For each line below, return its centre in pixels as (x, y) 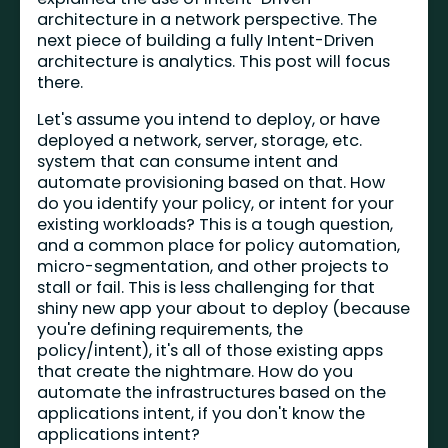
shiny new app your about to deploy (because (224, 308)
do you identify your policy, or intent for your (216, 203)
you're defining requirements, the (170, 329)
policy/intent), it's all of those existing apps (210, 350)
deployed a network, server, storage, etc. (200, 140)
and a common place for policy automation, (219, 245)
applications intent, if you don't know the (201, 413)
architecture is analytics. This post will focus (214, 61)
